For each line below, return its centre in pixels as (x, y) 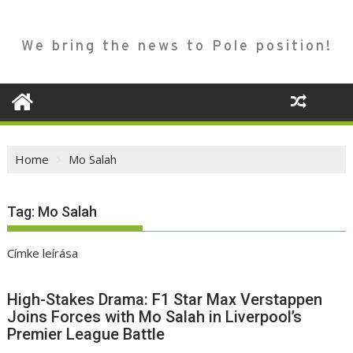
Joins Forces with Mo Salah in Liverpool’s (155, 317)
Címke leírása (43, 253)
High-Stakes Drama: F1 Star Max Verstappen (165, 300)
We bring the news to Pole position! (176, 46)
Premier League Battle (86, 334)
